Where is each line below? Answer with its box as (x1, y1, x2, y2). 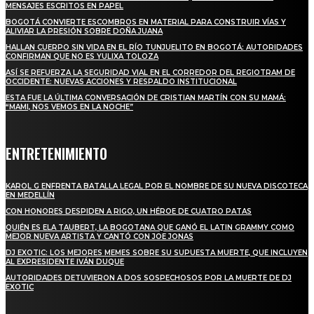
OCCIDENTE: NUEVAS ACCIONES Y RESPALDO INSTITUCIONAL (6, 77, 237, 87)
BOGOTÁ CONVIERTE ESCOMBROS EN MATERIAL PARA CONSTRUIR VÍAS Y (6, 18, 286, 27)
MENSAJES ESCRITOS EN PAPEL (6, 1, 123, 11)
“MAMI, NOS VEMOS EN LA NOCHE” (6, 102, 133, 112)
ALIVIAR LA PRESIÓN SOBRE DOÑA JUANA (6, 27, 163, 36)
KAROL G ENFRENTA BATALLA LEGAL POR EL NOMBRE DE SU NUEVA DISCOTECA (6, 182, 308, 191)
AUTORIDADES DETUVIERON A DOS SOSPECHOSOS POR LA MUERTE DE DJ (6, 273, 292, 283)
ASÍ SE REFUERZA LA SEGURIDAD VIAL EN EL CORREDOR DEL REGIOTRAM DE (6, 68, 295, 78)
